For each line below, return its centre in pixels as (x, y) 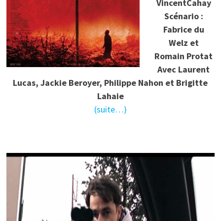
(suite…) (110, 109)
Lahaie (110, 96)
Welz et (184, 42)
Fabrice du (184, 29)
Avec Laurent (184, 69)
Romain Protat (184, 56)
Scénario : (184, 16)
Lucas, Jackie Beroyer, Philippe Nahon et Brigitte (110, 82)
